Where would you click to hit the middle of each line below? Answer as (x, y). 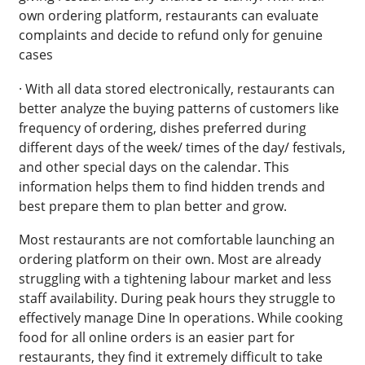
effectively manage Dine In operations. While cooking (180, 318)
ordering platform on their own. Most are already (169, 259)
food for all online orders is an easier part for (156, 338)
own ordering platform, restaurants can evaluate (168, 15)
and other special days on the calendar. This (154, 167)
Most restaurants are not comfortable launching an (176, 240)
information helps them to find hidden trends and (172, 186)
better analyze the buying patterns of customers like (178, 108)
